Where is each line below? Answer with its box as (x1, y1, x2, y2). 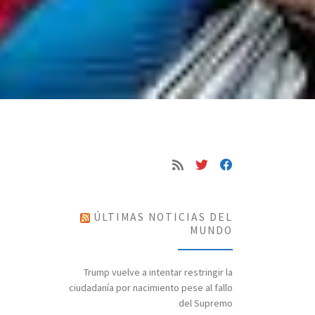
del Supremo (179, 296, 233, 309)
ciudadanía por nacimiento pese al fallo (69, 281, 233, 294)
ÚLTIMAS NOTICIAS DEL (94, 210, 233, 224)
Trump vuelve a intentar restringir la (84, 265, 233, 278)
